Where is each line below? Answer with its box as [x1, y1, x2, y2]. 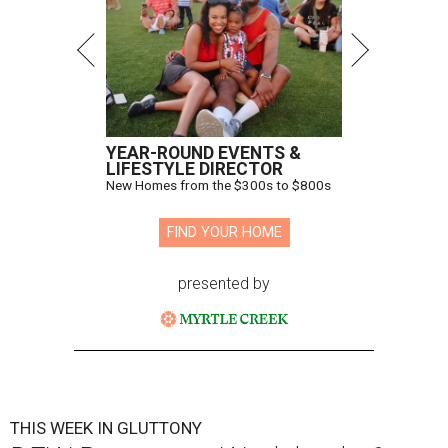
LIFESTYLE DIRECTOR [106, 159, 283, 180]
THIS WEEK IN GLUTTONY [10, 418, 202, 439]
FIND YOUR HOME [166, 224, 282, 242]
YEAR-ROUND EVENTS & [106, 143, 301, 164]
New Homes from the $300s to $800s [106, 177, 331, 194]
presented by [178, 274, 270, 294]
